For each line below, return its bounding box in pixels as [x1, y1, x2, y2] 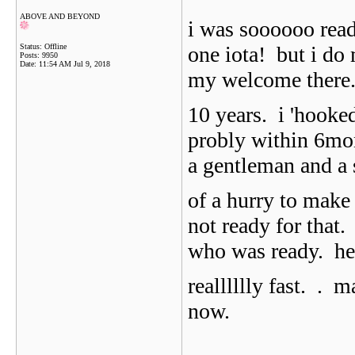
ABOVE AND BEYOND [20, 12, 100, 21]
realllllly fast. [188, 273, 317, 298]
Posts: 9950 [20, 51, 58, 59]
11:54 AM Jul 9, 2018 [39, 59, 110, 68]
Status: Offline [20, 42, 67, 51]
